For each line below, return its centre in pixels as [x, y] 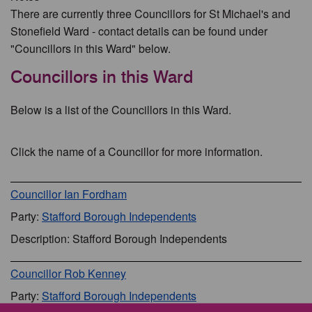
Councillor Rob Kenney [68, 273]
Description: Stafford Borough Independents [119, 238]
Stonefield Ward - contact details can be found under [139, 31]
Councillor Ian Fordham [69, 194]
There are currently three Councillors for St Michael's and [150, 14]
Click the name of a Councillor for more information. [136, 151]
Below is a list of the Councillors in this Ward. [121, 110]
